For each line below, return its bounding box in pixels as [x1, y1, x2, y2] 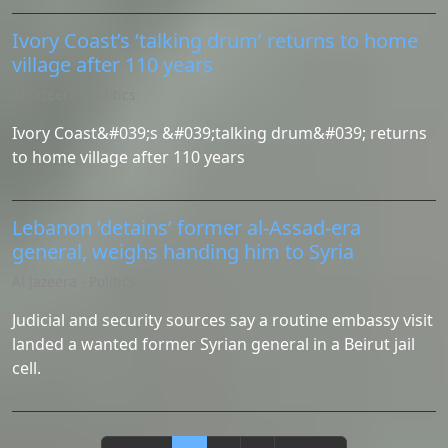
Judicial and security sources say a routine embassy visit [12, 309, 433, 331]
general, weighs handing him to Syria [12, 238, 354, 265]
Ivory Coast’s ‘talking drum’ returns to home [12, 27, 418, 54]
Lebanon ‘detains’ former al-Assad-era [12, 214, 361, 241]
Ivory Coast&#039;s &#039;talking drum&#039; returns [12, 122, 427, 144]
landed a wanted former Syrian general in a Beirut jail [12, 333, 415, 355]
